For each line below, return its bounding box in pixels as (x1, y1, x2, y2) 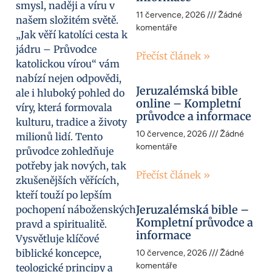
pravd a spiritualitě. (16, 218, 107, 231)
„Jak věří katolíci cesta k (16, 29, 127, 41)
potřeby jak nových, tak (16, 160, 126, 172)
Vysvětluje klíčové (16, 233, 99, 245)
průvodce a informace (136, 109, 251, 124)
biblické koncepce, (16, 247, 101, 260)
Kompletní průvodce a (136, 216, 253, 230)
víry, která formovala (16, 101, 112, 114)
